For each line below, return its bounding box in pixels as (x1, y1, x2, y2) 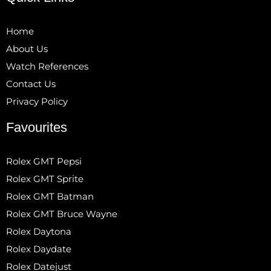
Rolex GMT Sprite (6, 172, 83, 184)
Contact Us (6, 77, 56, 90)
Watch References (6, 60, 88, 72)
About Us (6, 42, 48, 54)
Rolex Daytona (6, 225, 71, 237)
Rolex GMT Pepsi (6, 155, 82, 167)
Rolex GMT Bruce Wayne (6, 207, 117, 220)
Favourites (6, 119, 67, 135)
